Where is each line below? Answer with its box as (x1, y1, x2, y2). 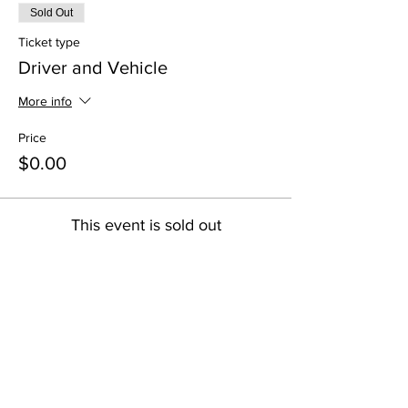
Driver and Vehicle (18, 56, 168, 77)
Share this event (18, 315, 148, 336)
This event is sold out (70, 215, 221, 234)
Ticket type (18, 34, 80, 49)
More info (18, 93, 72, 108)
